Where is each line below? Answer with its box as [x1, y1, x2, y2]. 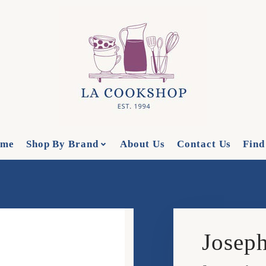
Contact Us [176, 138, 232, 150]
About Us [120, 138, 165, 150]
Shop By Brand [26, 138, 99, 150]
